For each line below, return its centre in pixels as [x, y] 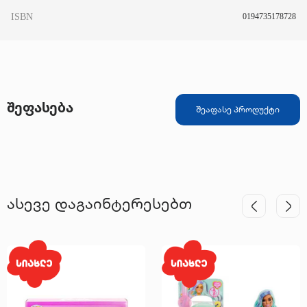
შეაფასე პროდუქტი [238, 110]
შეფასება [40, 107]
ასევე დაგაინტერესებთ [99, 203]
